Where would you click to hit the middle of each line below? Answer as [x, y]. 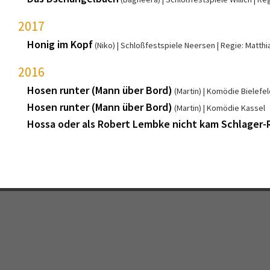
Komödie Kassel [236, 108]
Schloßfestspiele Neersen [168, 45]
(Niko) [105, 45]
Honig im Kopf [60, 44]
